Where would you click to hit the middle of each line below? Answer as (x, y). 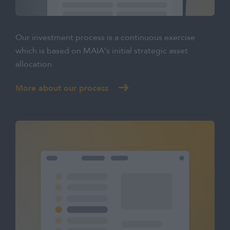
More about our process (62, 88)
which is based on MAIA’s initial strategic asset (102, 51)
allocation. (35, 64)
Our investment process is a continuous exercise (105, 38)
